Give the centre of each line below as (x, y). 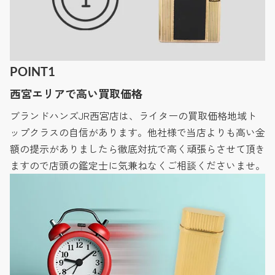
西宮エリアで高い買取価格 (76, 94)
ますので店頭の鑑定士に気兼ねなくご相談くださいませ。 (137, 165)
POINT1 (33, 72)
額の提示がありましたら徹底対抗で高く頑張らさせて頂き (137, 149)
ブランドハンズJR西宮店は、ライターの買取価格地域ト (133, 116)
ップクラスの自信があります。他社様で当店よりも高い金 (137, 132)
